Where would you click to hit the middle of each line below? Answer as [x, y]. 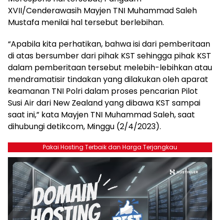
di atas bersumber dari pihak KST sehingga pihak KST [110, 56]
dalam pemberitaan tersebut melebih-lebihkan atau [110, 68]
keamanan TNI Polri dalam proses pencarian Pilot [103, 91]
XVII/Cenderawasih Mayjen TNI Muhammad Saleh [102, 11]
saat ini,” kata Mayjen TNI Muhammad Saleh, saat [101, 115]
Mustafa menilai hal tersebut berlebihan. [86, 22]
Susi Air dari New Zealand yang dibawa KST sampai [104, 103]
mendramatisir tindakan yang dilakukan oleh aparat [108, 79]
